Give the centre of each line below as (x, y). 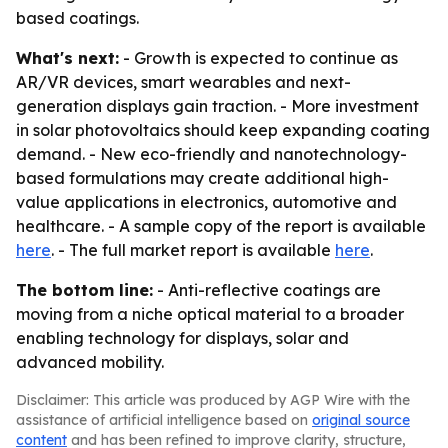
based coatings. (77, 18)
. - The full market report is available (193, 250)
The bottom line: (84, 290)
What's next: (67, 58)
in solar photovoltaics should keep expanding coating (223, 130)
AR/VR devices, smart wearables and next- (183, 82)
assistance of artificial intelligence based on (164, 420)
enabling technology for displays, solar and (182, 338)
